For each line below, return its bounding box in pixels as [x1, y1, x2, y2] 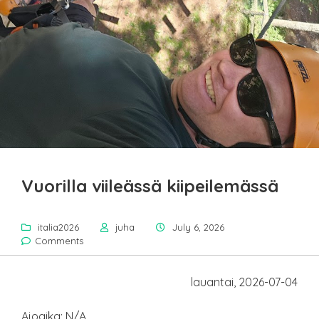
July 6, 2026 [172, 221, 224, 234]
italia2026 [38, 221, 79, 234]
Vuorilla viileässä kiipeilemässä [21, 175, 278, 197]
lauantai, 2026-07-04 [191, 275, 298, 290]
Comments [35, 235, 83, 247]
